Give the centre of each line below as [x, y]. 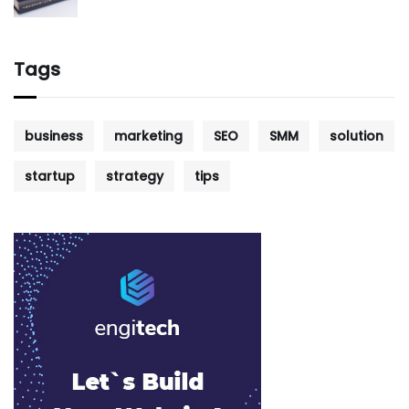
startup [50, 177]
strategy [135, 177]
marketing [148, 136]
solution [357, 136]
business [54, 136]
